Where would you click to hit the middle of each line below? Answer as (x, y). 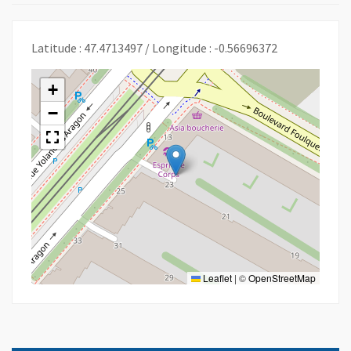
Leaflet (216, 277)
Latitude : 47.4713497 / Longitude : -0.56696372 (154, 47)
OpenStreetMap (282, 277)
